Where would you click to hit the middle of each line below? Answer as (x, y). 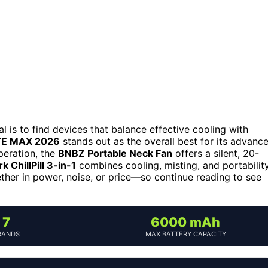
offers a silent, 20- (216, 153)
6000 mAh (185, 222)
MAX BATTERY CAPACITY (185, 234)
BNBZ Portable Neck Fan (115, 153)
